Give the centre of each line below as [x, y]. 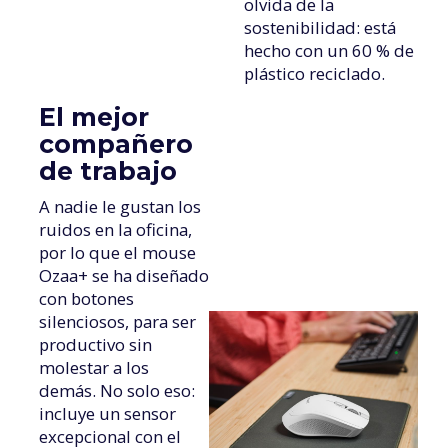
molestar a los [93, 367]
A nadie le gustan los [119, 206]
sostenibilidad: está [319, 27]
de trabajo [107, 170]
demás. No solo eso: [116, 390]
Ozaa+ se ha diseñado [123, 275]
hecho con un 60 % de [328, 50]
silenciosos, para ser [117, 321]
